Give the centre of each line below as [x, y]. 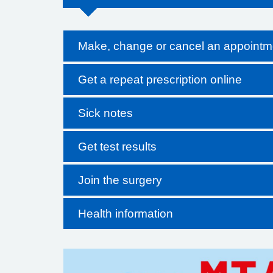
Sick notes [105, 113]
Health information [126, 214]
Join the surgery [120, 180]
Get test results [117, 147]
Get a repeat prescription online [160, 80]
